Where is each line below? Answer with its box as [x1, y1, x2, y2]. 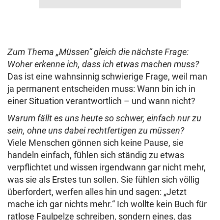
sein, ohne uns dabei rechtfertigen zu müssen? [7, 125, 184, 136]
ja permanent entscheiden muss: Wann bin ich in [7, 83, 195, 94]
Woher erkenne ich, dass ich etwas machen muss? [7, 59, 199, 70]
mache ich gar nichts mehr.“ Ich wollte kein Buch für [7, 199, 207, 210]
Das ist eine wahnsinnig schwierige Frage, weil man [7, 71, 207, 82]
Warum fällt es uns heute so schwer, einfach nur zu [7, 113, 201, 124]
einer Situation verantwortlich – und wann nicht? [7, 96, 195, 107]
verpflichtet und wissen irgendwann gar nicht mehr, [7, 162, 206, 173]
